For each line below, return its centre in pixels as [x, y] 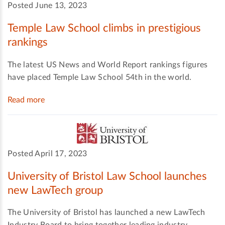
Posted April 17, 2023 [47, 153]
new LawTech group [55, 190]
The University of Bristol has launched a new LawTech [106, 213]
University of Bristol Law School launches [107, 176]
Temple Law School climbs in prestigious [104, 28]
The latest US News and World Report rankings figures [108, 65]
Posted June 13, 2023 [47, 6]
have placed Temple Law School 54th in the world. [100, 77]
